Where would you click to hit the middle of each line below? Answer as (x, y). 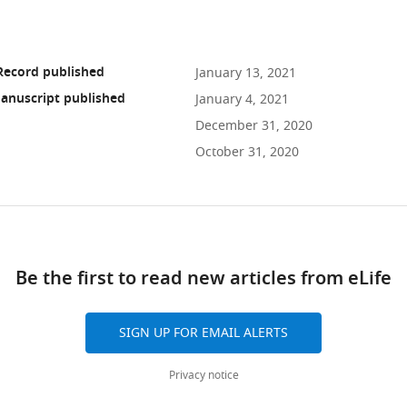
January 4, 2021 (242, 99)
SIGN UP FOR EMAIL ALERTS (203, 333)
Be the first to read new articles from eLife (203, 280)
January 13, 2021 (245, 73)
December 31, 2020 (253, 126)
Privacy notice (203, 375)
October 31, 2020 (247, 152)
